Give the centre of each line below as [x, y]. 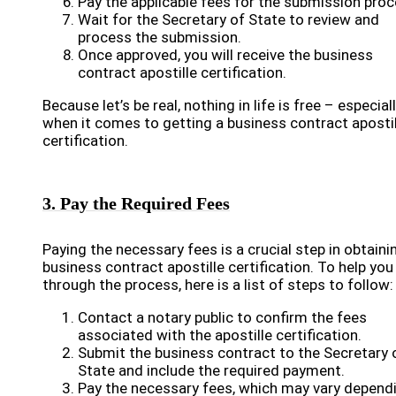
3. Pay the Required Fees [136, 203]
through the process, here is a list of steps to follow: [218, 285]
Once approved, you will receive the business [225, 55]
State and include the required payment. [211, 370]
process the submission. [160, 37]
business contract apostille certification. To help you [218, 267]
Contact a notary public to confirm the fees [222, 317]
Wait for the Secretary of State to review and [228, 19]
